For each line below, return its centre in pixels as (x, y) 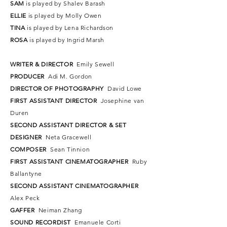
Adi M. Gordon (69, 76)
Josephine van (122, 100)
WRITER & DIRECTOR (43, 64)
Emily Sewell (94, 64)
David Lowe (124, 88)
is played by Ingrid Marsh (67, 40)
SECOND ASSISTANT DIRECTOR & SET (68, 125)
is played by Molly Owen (65, 15)
